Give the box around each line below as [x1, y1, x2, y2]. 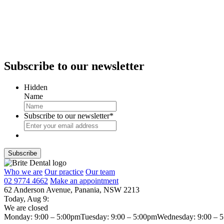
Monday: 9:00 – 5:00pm [4, 212, 80, 221]
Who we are [4, 167, 42, 176]
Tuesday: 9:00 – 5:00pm [80, 212, 157, 221]
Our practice [44, 167, 83, 176]
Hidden [24, 82, 47, 91]
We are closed [4, 203, 48, 212]
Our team [85, 167, 115, 176]
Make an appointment [50, 176, 118, 185]
